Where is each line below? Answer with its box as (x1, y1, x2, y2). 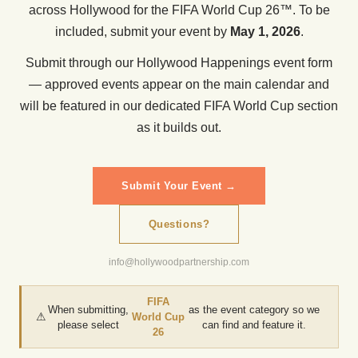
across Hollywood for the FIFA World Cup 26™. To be (28, 3, 330, 17)
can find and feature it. (202, 318, 307, 331)
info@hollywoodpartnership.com (109, 257, 249, 268)
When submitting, (48, 303, 129, 316)
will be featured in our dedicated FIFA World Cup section (20, 99, 338, 113)
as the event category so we (189, 303, 320, 316)
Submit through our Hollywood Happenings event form (26, 56, 332, 70)
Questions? (148, 218, 210, 230)
